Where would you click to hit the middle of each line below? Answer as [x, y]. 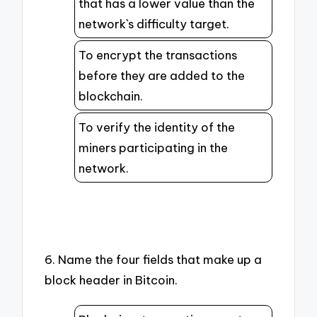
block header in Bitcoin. [111, 280]
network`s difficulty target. [154, 23]
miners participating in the [153, 147]
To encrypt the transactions [158, 54]
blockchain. [111, 96]
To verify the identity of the [157, 127]
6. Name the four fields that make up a [154, 260]
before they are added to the [162, 75]
